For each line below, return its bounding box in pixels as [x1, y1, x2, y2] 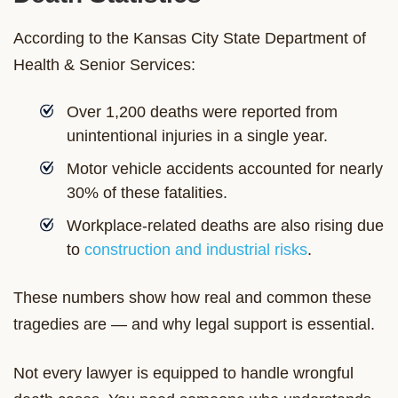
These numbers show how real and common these [13, 288, 371, 306]
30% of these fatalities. [67, 183, 227, 202]
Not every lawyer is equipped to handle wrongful [13, 363, 354, 382]
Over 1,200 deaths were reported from [67, 102, 338, 121]
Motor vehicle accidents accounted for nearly [67, 159, 383, 178]
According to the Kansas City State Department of [13, 28, 366, 47]
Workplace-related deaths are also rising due [67, 216, 384, 235]
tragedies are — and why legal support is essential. [13, 314, 375, 333]
